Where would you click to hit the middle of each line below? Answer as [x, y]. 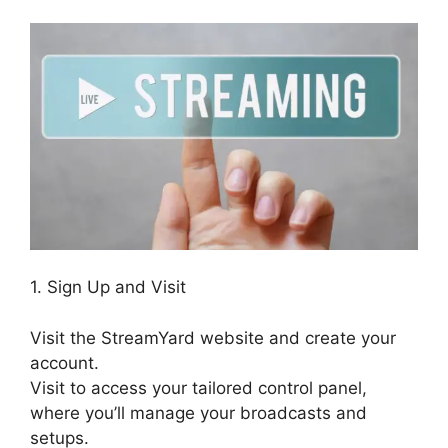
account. [64, 362]
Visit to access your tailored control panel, [198, 387]
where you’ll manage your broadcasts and [198, 412]
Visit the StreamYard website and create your [213, 337]
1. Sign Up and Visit [108, 287]
